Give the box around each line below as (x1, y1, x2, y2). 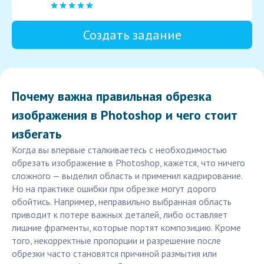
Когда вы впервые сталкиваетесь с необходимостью (12, 144, 227, 156)
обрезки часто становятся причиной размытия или (12, 247, 217, 260)
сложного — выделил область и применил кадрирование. (12, 170, 242, 182)
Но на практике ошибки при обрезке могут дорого (12, 183, 216, 195)
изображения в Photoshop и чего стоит (12, 107, 237, 124)
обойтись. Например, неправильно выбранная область (12, 196, 232, 208)
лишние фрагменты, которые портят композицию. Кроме (12, 222, 241, 234)
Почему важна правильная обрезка (12, 88, 212, 105)
